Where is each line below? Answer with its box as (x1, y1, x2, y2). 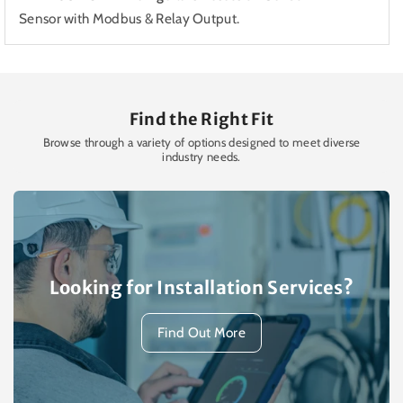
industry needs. (162, 148, 241, 164)
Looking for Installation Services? (49, 276, 354, 300)
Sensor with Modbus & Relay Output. (19, 9, 240, 27)
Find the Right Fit (129, 108, 274, 130)
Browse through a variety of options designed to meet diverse (42, 134, 361, 149)
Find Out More (157, 323, 246, 341)
